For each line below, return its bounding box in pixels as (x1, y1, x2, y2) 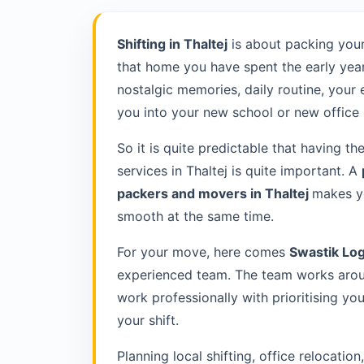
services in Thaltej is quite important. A (116, 162, 362, 180)
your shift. (116, 312, 179, 329)
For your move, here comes (116, 244, 289, 261)
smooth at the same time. (116, 208, 274, 225)
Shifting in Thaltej (116, 36, 227, 53)
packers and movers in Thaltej (116, 185, 312, 202)
